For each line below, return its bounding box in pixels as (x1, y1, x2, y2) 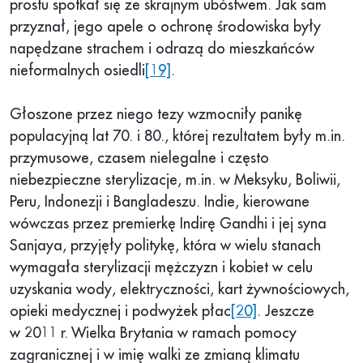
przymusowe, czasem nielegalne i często (10, 151, 269, 166)
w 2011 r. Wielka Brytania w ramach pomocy (10, 326, 297, 341)
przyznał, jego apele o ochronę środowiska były (10, 19, 321, 35)
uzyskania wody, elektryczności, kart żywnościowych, (10, 282, 349, 297)
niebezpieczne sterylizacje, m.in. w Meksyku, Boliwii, (10, 173, 340, 188)
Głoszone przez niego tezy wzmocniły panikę (10, 107, 302, 122)
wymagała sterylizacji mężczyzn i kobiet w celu (10, 260, 313, 275)
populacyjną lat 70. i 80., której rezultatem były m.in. (10, 129, 345, 144)
